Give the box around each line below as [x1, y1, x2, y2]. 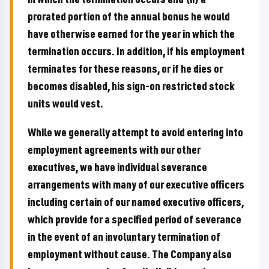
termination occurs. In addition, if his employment [28, 44, 245, 58]
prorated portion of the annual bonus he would [28, 9, 230, 23]
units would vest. [28, 96, 103, 110]
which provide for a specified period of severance [28, 212, 241, 226]
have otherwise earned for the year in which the [28, 26, 235, 41]
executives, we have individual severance [28, 160, 207, 174]
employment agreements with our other [28, 142, 201, 157]
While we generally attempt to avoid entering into [28, 125, 243, 139]
